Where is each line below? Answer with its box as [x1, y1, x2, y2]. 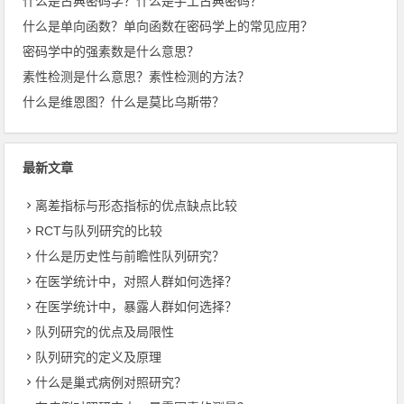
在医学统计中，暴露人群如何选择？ [35, 298, 238, 314]
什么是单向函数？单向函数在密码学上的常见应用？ [23, 18, 314, 33]
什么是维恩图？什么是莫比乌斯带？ [23, 94, 225, 109]
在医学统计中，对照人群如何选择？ [35, 273, 238, 289]
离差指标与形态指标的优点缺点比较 [35, 197, 238, 213]
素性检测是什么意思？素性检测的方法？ [23, 69, 251, 84]
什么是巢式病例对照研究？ [35, 374, 188, 390]
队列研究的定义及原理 [35, 349, 162, 364]
